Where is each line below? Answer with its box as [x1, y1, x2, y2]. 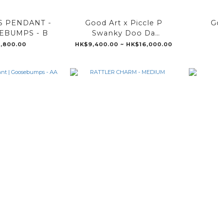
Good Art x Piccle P [85, 18, 163, 28]
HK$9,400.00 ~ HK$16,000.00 [75, 41, 172, 48]
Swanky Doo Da [92, 29, 155, 38]
